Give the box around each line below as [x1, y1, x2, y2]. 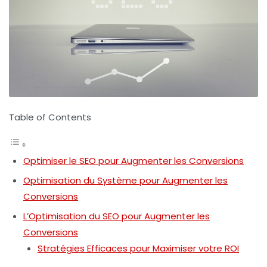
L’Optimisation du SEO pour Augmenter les [23, 209, 210, 222]
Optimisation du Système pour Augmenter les [23, 173, 228, 187]
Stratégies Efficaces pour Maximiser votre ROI [38, 241, 239, 254]
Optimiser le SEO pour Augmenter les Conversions [23, 154, 244, 167]
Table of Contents [9, 110, 91, 123]
